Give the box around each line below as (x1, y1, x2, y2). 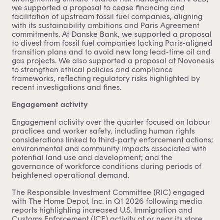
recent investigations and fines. (12, 82, 121, 92)
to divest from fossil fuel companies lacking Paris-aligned (12, 38, 213, 48)
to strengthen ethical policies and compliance (12, 64, 173, 74)
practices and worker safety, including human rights (12, 126, 195, 136)
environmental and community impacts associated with (12, 143, 207, 153)
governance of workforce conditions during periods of (12, 161, 201, 171)
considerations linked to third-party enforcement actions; (12, 135, 213, 144)
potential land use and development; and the (12, 152, 172, 162)
